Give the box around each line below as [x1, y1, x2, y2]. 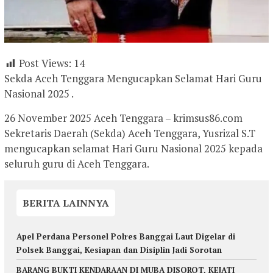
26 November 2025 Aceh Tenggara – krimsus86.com [4, 111, 243, 126]
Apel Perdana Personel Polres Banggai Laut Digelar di [16, 231, 235, 243]
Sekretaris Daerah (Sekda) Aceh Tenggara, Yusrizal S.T [4, 126, 255, 141]
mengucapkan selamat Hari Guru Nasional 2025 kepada [4, 141, 263, 156]
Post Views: [19, 56, 71, 71]
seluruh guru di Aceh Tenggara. [4, 157, 149, 171]
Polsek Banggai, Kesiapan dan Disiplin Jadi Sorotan [16, 244, 222, 256]
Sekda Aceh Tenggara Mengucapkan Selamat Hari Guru [4, 71, 262, 86]
